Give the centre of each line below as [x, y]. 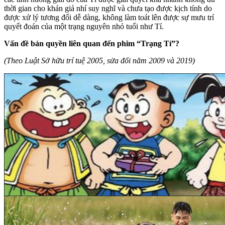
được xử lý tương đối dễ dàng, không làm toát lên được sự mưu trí [109, 17]
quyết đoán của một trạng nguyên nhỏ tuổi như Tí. [84, 26]
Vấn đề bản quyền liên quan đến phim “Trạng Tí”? [92, 43]
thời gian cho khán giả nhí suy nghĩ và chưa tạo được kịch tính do [108, 8]
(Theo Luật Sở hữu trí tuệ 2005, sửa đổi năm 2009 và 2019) [99, 60]
